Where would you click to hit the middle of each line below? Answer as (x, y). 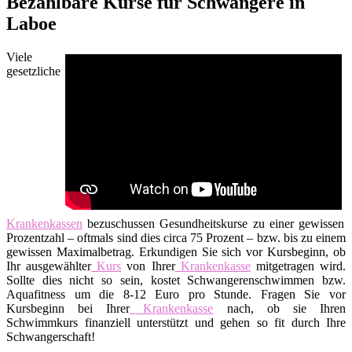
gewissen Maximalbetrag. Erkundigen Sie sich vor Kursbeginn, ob (176, 251)
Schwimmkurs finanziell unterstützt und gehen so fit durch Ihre (176, 322)
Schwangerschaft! (51, 336)
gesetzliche (33, 71)
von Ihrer (148, 266)
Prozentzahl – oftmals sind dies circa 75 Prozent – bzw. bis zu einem (176, 237)
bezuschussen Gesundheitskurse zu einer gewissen (213, 223)
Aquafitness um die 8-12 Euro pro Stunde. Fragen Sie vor (176, 294)
